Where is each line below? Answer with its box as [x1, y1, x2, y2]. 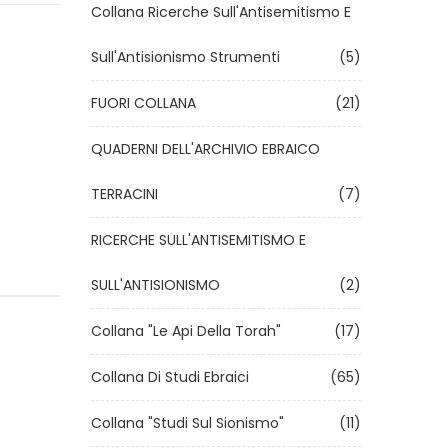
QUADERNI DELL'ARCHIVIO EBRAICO [91, 139, 320, 159]
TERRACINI [91, 184, 166, 204]
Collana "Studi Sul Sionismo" [91, 413, 292, 433]
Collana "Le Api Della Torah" [91, 321, 289, 341]
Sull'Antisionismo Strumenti [91, 47, 288, 67]
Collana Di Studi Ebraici [91, 367, 257, 387]
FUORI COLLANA [91, 93, 204, 113]
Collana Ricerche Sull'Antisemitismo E [91, 2, 351, 22]
